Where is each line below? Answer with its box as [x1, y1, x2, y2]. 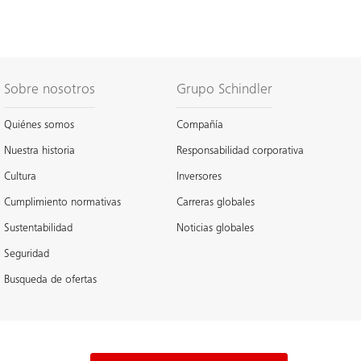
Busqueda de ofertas [4, 274, 98, 286]
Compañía [176, 119, 223, 131]
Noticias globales [176, 222, 254, 234]
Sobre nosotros [4, 82, 96, 98]
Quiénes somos [4, 119, 75, 131]
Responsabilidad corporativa [176, 145, 304, 157]
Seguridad [4, 248, 50, 260]
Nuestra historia [4, 145, 76, 157]
